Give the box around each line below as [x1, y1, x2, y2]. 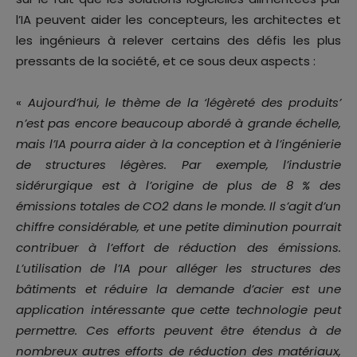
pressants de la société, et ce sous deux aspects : [16, 53, 316, 70]
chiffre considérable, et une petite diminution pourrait [16, 218, 341, 236]
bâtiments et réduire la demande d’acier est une [16, 280, 341, 298]
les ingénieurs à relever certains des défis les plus [16, 32, 341, 49]
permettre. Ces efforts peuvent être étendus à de [16, 322, 341, 339]
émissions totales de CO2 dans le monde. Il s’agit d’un [16, 198, 341, 215]
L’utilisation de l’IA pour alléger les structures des [16, 260, 341, 277]
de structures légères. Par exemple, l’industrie [16, 156, 341, 174]
